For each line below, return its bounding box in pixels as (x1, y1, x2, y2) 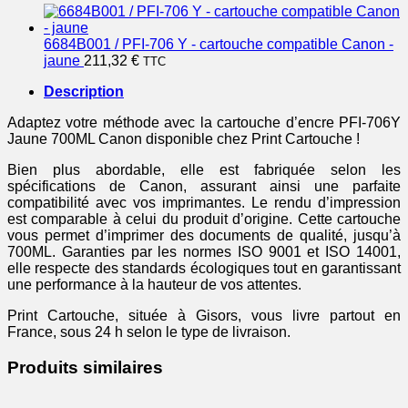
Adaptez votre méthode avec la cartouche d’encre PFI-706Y (7, 115, 401, 131)
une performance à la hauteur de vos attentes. (7, 277, 301, 293)
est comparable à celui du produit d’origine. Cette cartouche (7, 211, 401, 228)
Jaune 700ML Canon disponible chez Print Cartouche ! (7, 131, 360, 148)
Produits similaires (7, 358, 163, 378)
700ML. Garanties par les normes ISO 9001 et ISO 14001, (7, 244, 401, 260)
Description (44, 84, 124, 100)
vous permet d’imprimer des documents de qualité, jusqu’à (7, 228, 401, 244)
